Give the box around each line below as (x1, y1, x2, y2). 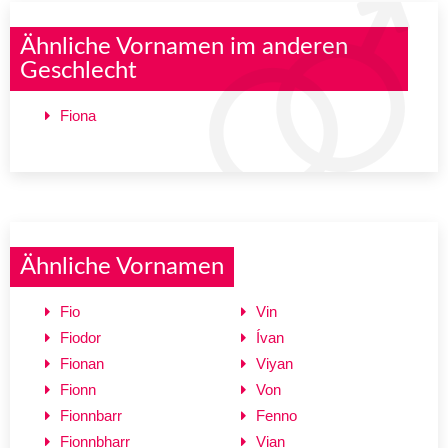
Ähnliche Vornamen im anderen (20, 34, 348, 59)
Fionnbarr (60, 406, 122, 424)
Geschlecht (20, 58, 137, 83)
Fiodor (60, 328, 101, 346)
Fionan (60, 354, 104, 372)
